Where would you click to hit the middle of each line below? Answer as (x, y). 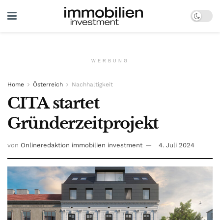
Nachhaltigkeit (92, 84)
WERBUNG (110, 61)
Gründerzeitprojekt (83, 123)
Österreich (48, 84)
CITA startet (53, 103)
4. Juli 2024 (177, 145)
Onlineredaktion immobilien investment (82, 145)
